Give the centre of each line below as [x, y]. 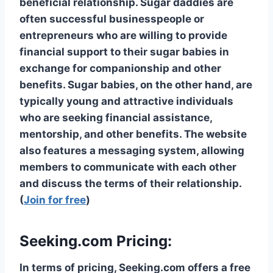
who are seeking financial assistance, [116, 117]
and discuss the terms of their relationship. [130, 183]
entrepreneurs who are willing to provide [123, 35]
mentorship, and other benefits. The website [133, 134]
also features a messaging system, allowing [132, 150]
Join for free [55, 200]
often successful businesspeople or [112, 19]
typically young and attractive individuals [126, 101]
